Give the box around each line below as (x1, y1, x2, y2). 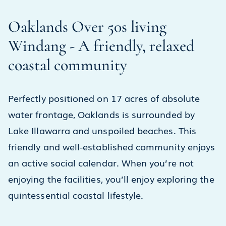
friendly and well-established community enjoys (8, 140, 215, 153)
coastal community (8, 55, 127, 75)
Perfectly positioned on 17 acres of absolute (8, 91, 200, 104)
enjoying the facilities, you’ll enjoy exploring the (8, 172, 214, 185)
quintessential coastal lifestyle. (8, 188, 146, 201)
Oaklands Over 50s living (8, 17, 166, 36)
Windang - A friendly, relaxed (8, 36, 194, 55)
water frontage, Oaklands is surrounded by (8, 107, 195, 121)
